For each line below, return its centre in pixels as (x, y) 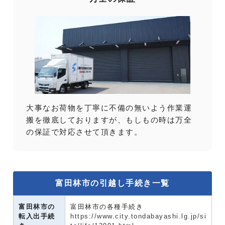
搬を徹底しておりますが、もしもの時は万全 (109, 120)
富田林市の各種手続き (107, 206)
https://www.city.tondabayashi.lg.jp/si (138, 216)
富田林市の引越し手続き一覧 (113, 183)
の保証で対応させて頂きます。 (84, 132)
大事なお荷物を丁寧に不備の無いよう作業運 (109, 107)
